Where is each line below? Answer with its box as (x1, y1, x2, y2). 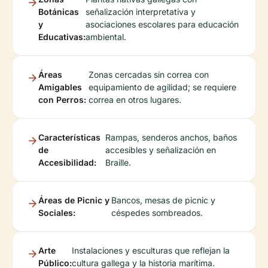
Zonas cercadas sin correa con (88, 69, 209, 80)
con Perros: (38, 94, 86, 105)
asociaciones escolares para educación (86, 19, 239, 29)
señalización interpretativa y (86, 6, 196, 17)
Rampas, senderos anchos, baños (105, 132, 237, 142)
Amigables (38, 81, 82, 92)
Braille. (105, 157, 132, 167)
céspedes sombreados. (111, 207, 203, 218)
